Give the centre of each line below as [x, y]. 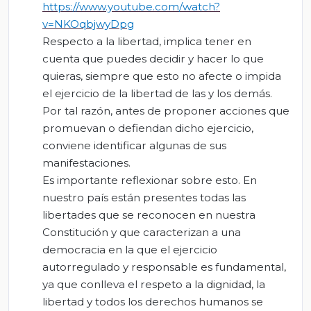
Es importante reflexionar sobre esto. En [150, 180]
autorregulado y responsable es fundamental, [164, 267]
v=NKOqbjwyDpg [88, 24]
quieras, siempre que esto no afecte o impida [162, 76]
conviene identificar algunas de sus [134, 145]
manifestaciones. [86, 162]
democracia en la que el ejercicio [130, 249]
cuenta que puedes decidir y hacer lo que [153, 58]
